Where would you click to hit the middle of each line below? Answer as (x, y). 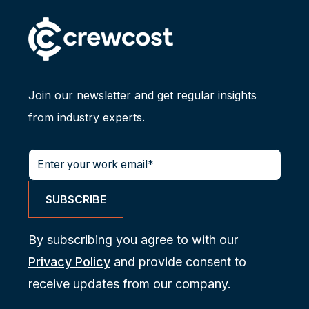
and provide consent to (178, 261)
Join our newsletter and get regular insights (142, 96)
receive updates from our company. (129, 283)
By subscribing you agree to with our (133, 239)
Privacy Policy (69, 261)
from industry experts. (86, 118)
